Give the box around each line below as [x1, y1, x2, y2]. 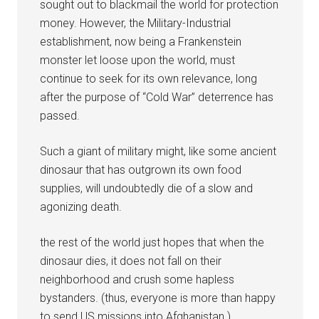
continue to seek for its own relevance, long [40, 71, 258, 85]
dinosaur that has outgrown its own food [40, 162, 242, 177]
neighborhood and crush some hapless [40, 272, 235, 286]
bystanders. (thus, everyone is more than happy [40, 291, 276, 305]
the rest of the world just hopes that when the [40, 235, 265, 249]
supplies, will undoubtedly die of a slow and [40, 181, 253, 195]
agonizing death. [40, 199, 122, 214]
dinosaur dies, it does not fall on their [40, 253, 222, 268]
